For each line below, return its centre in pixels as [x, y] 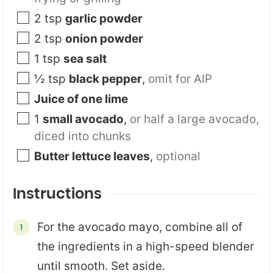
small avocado [83, 119]
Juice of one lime [81, 99]
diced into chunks [83, 136]
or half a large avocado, [194, 119]
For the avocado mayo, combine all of [140, 227]
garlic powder [104, 18]
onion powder [104, 38]
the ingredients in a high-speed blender [146, 246]
